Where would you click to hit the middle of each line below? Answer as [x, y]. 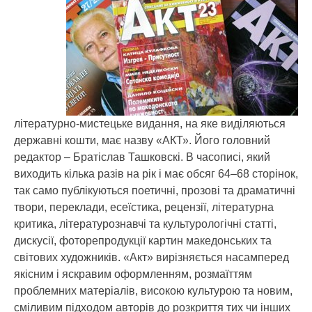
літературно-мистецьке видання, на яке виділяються [150, 124]
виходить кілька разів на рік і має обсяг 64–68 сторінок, [156, 174]
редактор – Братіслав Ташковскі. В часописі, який [142, 157]
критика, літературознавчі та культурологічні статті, [145, 224]
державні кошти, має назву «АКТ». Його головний [142, 140]
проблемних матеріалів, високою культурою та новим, [153, 291]
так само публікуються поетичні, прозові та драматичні [155, 190]
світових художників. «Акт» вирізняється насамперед [151, 257]
